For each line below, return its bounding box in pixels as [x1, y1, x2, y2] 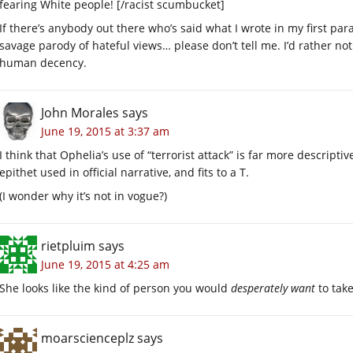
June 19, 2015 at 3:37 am [41, 124, 169, 139]
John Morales [41, 104, 119, 122]
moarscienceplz [41, 329, 134, 347]
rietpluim [41, 237, 95, 255]
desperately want [231, 281, 315, 296]
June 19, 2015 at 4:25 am [41, 257, 169, 273]
